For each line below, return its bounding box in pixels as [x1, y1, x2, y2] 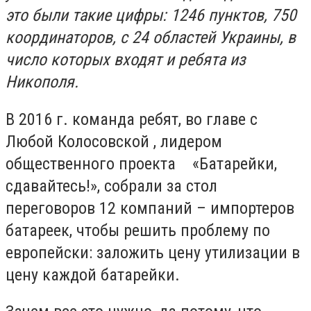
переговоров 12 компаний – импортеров [6, 198, 294, 218]
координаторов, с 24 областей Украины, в [6, 28, 296, 47]
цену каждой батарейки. [6, 264, 180, 285]
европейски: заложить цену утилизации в [6, 242, 300, 262]
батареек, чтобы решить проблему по [6, 220, 270, 240]
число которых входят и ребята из [6, 50, 246, 69]
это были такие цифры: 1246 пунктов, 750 [6, 6, 296, 25]
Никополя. [6, 72, 78, 92]
